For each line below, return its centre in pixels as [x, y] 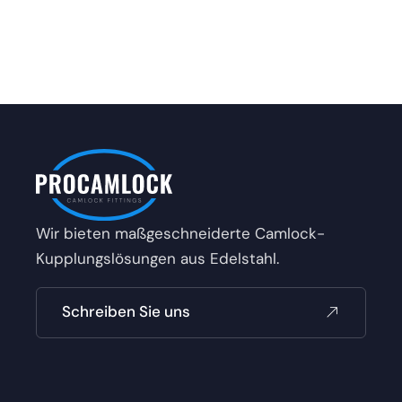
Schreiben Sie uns [126, 311]
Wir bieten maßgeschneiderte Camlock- [180, 233]
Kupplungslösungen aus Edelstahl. [157, 258]
